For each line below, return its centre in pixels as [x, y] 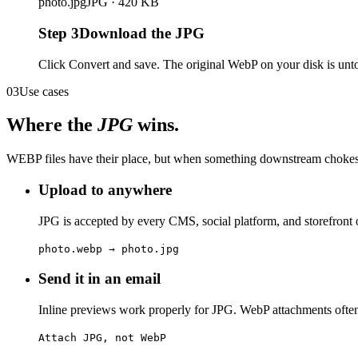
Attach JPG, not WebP [102, 338]
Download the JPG [142, 33]
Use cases [44, 91]
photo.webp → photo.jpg [109, 249]
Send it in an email [99, 279]
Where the [52, 125]
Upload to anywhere [105, 190]
